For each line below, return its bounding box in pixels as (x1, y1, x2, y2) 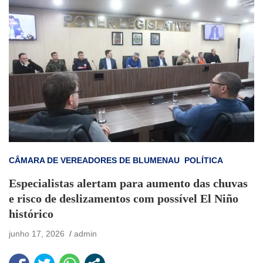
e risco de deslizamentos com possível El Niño (9, 192, 238, 205)
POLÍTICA (184, 156, 223, 166)
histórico (9, 207, 53, 221)
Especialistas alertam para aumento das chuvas (9, 177, 248, 190)
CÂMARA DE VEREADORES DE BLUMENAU (9, 156, 180, 166)
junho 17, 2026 (9, 229, 65, 239)
